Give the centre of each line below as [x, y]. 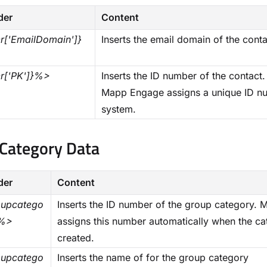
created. [76, 238]
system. [119, 109]
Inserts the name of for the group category [153, 257]
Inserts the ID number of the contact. [183, 76]
